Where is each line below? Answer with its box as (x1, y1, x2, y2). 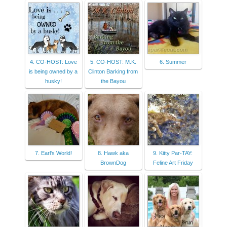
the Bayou (100, 78, 126, 84)
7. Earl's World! (34, 149, 72, 156)
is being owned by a (29, 68, 78, 74)
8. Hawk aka (97, 149, 129, 156)
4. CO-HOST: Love (29, 58, 77, 65)
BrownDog (100, 159, 126, 166)
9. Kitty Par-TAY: (153, 149, 193, 156)
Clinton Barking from (88, 68, 138, 74)
